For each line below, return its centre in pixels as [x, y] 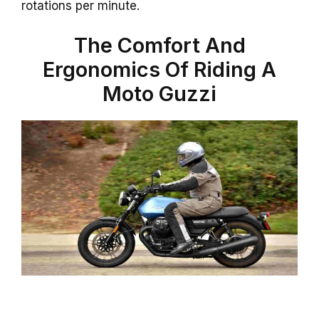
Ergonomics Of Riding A [159, 69]
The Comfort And [159, 45]
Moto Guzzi [159, 93]
